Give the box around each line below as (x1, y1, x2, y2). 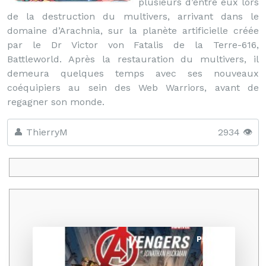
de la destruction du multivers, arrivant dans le (7, 11, 259, 22)
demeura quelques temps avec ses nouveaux (7, 68, 259, 79)
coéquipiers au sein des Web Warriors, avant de (7, 82, 259, 93)
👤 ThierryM (14, 126, 68, 138)
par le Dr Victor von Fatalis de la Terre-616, (7, 39, 259, 50)
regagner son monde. (7, 96, 104, 107)
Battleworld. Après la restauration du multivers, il (7, 53, 259, 65)
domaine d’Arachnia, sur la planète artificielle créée (7, 25, 259, 36)
